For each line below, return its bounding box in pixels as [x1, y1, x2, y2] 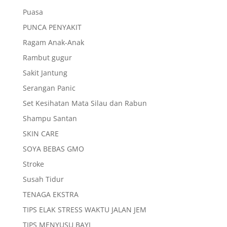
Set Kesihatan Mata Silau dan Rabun [22, 98, 147, 108]
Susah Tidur [22, 174, 64, 184]
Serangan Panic [22, 83, 75, 93]
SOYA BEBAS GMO [22, 144, 84, 154]
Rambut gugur [22, 53, 72, 62]
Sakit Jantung [22, 68, 67, 78]
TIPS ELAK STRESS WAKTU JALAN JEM [22, 205, 146, 214]
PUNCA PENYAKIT [22, 22, 82, 32]
